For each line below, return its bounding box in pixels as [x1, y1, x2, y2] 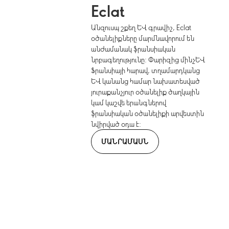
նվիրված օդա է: [91, 119, 142, 129]
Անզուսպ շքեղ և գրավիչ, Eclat [91, 22, 192, 32]
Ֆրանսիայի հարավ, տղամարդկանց [91, 65, 200, 75]
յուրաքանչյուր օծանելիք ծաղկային [91, 87, 200, 97]
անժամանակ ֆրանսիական [91, 44, 176, 54]
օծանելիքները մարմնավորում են [91, 33, 195, 43]
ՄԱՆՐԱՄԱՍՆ [101, 136, 149, 146]
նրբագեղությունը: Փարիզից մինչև [91, 55, 205, 64]
